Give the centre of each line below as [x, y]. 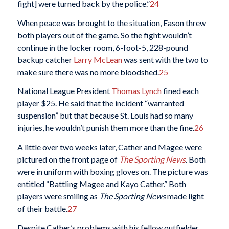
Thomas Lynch [136, 91]
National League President [64, 91]
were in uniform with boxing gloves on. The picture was [112, 171]
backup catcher [45, 59]
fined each [180, 91]
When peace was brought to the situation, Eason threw [111, 22]
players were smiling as [58, 196]
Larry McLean [98, 59]
